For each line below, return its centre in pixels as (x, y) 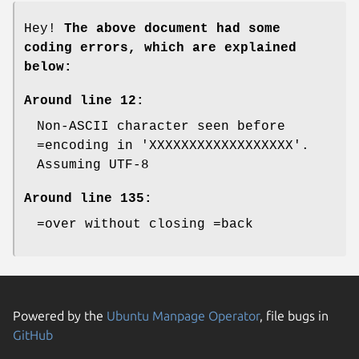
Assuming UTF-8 (93, 165)
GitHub (33, 335)
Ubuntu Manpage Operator (183, 315)
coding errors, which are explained (160, 48)
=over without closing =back (145, 224)
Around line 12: (84, 101)
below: (48, 67)
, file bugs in (294, 315)
